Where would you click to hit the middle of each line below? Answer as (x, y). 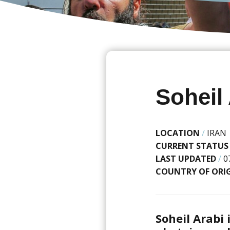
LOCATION (178, 133)
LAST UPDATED (186, 159)
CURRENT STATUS (192, 146)
